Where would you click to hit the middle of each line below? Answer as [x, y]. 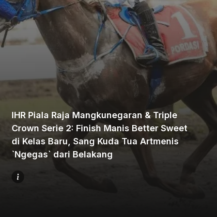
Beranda [199, 82]
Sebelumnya [199, 142]
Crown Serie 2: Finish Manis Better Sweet [100, 128]
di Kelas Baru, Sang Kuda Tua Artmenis [95, 141]
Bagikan [199, 112]
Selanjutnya [199, 172]
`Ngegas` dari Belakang [62, 154]
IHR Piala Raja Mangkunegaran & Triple [94, 115]
